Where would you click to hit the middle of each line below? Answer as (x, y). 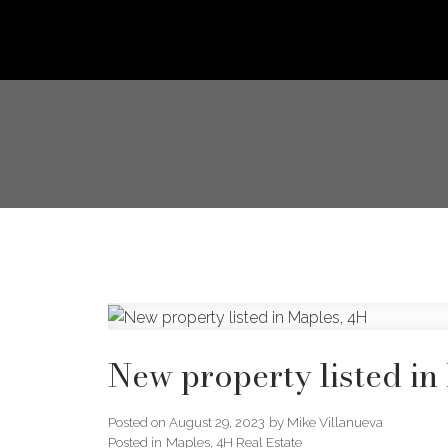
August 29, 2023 (216, 421)
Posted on (138, 421)
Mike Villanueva (334, 421)
